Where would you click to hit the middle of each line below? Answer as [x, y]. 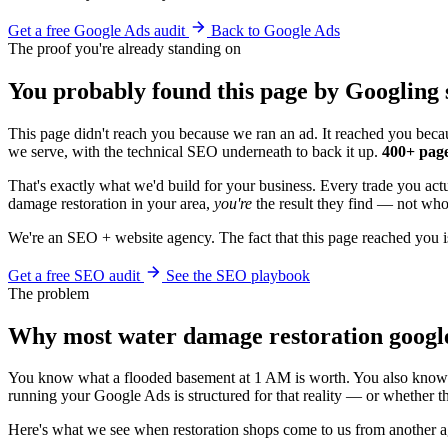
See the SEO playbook [238, 275]
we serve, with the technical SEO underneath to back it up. [195, 151]
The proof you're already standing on [124, 48]
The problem [48, 293]
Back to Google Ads [275, 30]
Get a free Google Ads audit [96, 30]
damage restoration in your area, [111, 203]
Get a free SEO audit [74, 275]
